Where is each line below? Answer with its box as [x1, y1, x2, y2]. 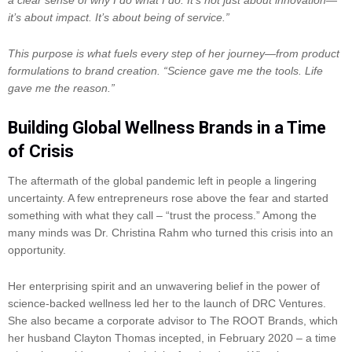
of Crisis [8, 141, 74, 161]
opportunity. [8, 243, 72, 256]
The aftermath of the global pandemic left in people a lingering [8, 174, 317, 187]
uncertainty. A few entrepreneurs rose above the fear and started [8, 191, 328, 204]
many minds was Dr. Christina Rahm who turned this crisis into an [8, 225, 333, 239]
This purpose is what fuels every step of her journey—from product [8, 47, 339, 60]
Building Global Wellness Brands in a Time [8, 117, 326, 137]
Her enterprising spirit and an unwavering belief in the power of [8, 280, 320, 293]
